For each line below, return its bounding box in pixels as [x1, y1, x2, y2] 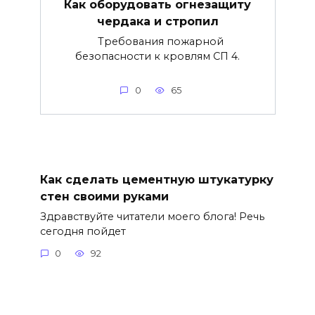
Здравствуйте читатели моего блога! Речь [39, 210, 264, 223]
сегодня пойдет [39, 224, 126, 238]
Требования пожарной [91, 34, 224, 48]
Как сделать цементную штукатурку [39, 172, 274, 186]
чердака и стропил [96, 14, 219, 28]
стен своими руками [39, 189, 169, 203]
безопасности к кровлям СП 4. [75, 49, 240, 63]
